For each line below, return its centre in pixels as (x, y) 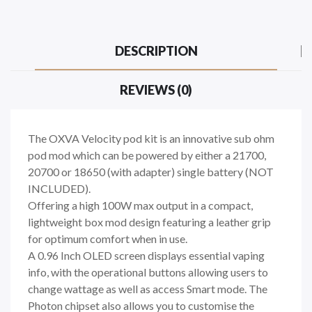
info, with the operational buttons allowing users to (148, 272)
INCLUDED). (59, 188)
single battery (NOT (225, 171)
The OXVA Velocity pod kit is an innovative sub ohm (151, 138)
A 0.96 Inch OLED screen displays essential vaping (146, 255)
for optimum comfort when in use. (108, 238)
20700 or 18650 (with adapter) (101, 171)
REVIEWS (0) (156, 89)
